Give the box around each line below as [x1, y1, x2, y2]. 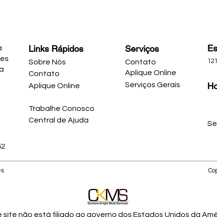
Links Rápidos [29, 44, 83, 54]
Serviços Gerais [125, 80, 180, 89]
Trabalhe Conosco [29, 104, 94, 112]
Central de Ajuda [29, 116, 89, 124]
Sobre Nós [29, 58, 66, 66]
